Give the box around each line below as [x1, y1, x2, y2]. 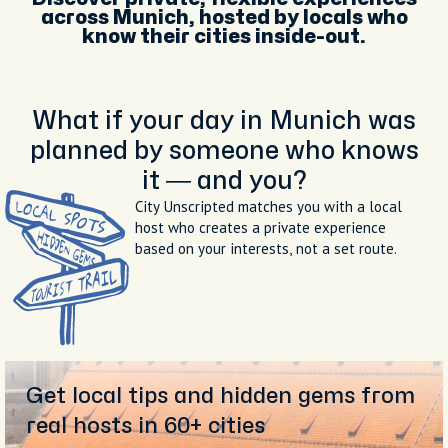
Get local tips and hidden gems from [25, 384, 415, 407]
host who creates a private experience [135, 217, 386, 237]
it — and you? [141, 168, 307, 193]
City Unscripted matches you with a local [135, 196, 402, 216]
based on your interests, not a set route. [135, 238, 397, 258]
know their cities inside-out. [82, 26, 366, 46]
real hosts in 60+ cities [25, 414, 265, 437]
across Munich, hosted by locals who [40, 7, 408, 27]
